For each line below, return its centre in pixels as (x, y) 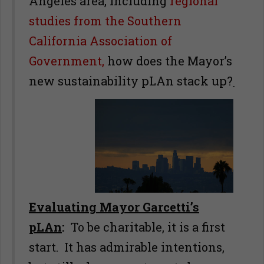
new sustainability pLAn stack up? (131, 81)
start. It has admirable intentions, (127, 247)
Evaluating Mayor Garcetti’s (114, 207)
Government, (67, 61)
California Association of (100, 41)
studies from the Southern (105, 21)
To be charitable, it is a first (145, 227)
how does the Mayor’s (168, 61)
